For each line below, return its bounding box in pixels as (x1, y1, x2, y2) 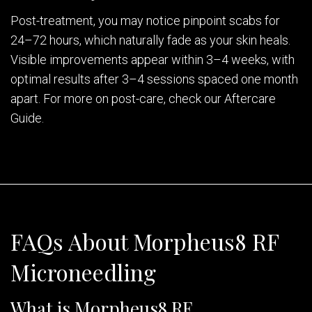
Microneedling (10, 257, 156, 288)
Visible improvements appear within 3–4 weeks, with (10, 52, 295, 68)
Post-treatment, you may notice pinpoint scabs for (10, 13, 280, 29)
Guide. (10, 111, 44, 126)
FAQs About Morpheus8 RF (10, 226, 279, 257)
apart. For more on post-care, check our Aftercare (10, 91, 276, 107)
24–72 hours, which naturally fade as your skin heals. (10, 33, 290, 48)
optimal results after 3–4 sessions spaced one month (10, 72, 298, 87)
